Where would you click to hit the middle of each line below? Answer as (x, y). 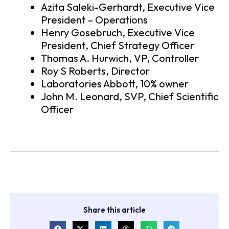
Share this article (114, 210)
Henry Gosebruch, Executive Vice (118, 33)
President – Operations (94, 20)
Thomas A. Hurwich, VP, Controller (120, 58)
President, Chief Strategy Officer (118, 45)
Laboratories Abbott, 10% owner (115, 84)
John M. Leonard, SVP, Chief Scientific (130, 97)
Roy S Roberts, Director (95, 71)
